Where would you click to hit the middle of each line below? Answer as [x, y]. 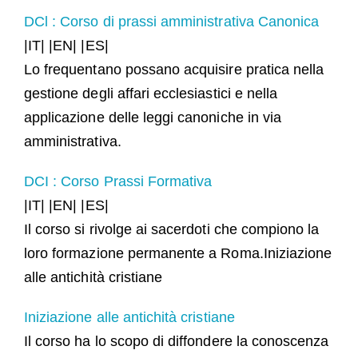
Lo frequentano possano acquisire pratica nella [174, 69]
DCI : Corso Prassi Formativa [118, 181]
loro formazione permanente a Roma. [143, 253]
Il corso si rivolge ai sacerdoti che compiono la [171, 229]
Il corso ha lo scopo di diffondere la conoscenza [176, 341]
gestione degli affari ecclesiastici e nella [151, 93]
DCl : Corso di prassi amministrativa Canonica [171, 21]
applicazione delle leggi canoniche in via [153, 117]
